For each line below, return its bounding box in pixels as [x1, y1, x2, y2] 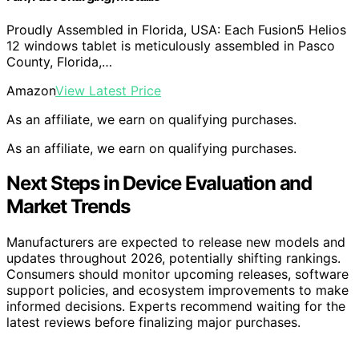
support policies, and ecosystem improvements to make [6, 282, 349, 299]
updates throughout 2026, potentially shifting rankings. [6, 250, 341, 267]
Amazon [6, 82, 55, 99]
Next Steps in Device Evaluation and [6, 171, 312, 196]
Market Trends [6, 195, 130, 219]
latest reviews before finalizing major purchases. [6, 314, 301, 331]
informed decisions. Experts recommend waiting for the [6, 298, 345, 315]
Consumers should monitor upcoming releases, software [6, 266, 349, 283]
